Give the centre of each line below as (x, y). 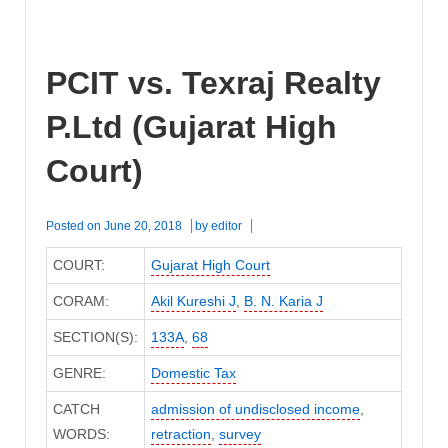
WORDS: (81, 434)
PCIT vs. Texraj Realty (213, 82)
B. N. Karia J (283, 301)
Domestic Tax (193, 373)
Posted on (75, 226)
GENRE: (79, 373)
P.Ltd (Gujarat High (191, 126)
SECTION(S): (95, 337)
